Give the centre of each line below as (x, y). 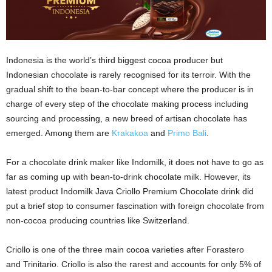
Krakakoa (130, 133)
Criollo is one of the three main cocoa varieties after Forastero (125, 250)
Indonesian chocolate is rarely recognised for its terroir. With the (128, 75)
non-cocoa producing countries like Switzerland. (98, 221)
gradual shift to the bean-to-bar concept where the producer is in (130, 90)
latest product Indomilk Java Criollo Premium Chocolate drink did (130, 192)
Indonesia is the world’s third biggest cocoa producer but (114, 60)
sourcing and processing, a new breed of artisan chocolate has (127, 119)
